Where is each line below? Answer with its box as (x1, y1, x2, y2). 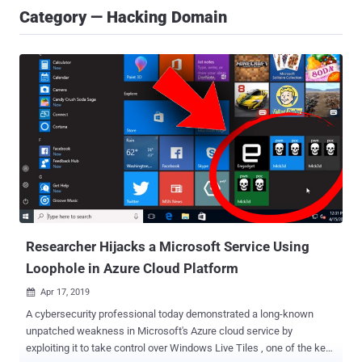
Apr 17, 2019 (40, 287, 90, 298)
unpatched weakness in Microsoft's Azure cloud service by (26, 325, 293, 338)
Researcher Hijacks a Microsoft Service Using (26, 238, 309, 255)
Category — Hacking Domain (19, 7, 227, 27)
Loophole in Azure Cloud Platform (26, 260, 238, 277)
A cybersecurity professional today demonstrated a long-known (26, 308, 314, 321)
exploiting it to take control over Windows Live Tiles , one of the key (26, 342, 330, 355)
